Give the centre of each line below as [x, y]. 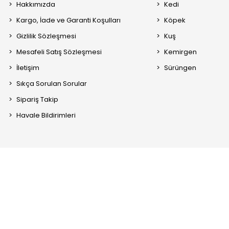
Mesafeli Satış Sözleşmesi [59, 52]
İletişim [28, 68]
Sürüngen [180, 68]
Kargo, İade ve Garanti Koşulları [69, 20]
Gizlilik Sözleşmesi [47, 36]
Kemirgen [181, 52]
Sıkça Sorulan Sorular [52, 84]
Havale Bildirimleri [46, 116]
